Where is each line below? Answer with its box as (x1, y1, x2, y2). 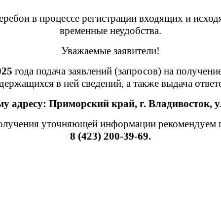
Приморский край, (48, 98, 140, 110)
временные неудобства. (60, 25, 161, 37)
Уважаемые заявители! (61, 45, 160, 57)
